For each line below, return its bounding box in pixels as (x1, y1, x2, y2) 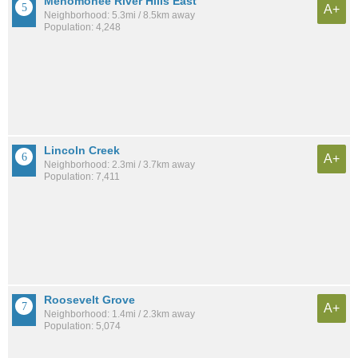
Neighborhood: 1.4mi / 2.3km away (44, 308, 195, 320)
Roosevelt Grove (44, 292, 135, 306)
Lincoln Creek (44, 143, 120, 157)
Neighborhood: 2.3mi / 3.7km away (44, 158, 195, 170)
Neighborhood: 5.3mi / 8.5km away (44, 10, 195, 22)
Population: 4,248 (44, 22, 121, 34)
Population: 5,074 (44, 320, 121, 332)
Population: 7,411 (44, 170, 120, 182)
